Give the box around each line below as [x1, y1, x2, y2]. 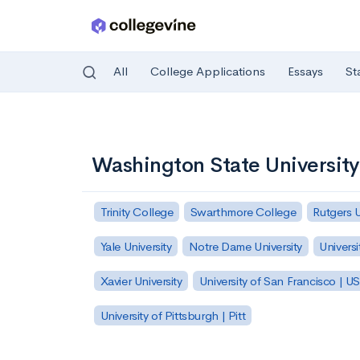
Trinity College [100, 203, 174, 219]
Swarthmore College [190, 203, 297, 219]
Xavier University [100, 272, 182, 288]
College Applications [150, 63, 265, 80]
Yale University [100, 238, 172, 254]
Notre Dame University [188, 238, 303, 254]
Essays [288, 63, 323, 80]
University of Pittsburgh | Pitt [100, 307, 246, 323]
